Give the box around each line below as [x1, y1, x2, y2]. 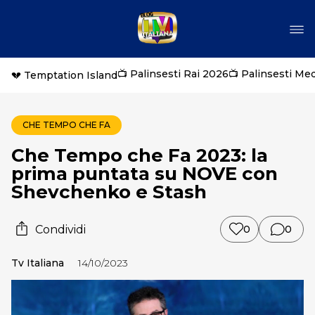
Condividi [35, 222, 86, 236]
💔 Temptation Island [11, 69, 117, 82]
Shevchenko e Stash [11, 181, 207, 203]
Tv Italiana [11, 257, 64, 269]
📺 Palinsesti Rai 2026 [117, 67, 229, 80]
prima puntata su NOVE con [11, 162, 278, 185]
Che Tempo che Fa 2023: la [11, 144, 268, 167]
